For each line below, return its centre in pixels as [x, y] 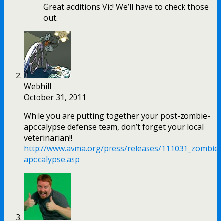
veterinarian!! [48, 138]
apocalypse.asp [52, 160]
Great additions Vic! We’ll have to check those [126, 7]
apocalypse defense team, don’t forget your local [114, 127]
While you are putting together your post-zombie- [117, 116]
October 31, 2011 [55, 97]
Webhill [37, 87]
